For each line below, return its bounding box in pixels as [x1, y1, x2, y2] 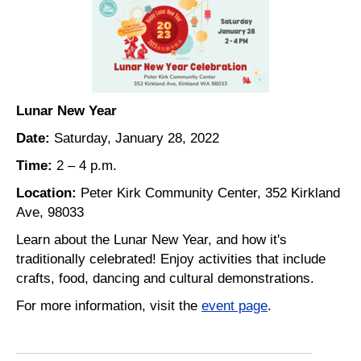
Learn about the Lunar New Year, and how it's [16, 230, 287, 247]
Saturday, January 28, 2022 [50, 129, 227, 146]
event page [201, 297, 268, 313]
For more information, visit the [16, 297, 201, 313]
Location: [16, 184, 77, 201]
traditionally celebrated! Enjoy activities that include [16, 250, 326, 267]
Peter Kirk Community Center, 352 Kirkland [77, 184, 340, 201]
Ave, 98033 [16, 203, 92, 220]
